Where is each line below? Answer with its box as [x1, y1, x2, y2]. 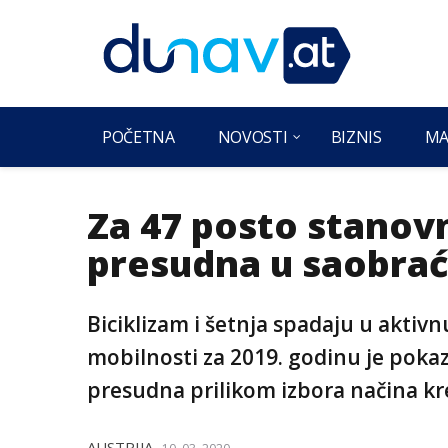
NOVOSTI [217, 126, 288, 148]
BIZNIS [330, 126, 382, 148]
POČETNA [102, 126, 175, 148]
